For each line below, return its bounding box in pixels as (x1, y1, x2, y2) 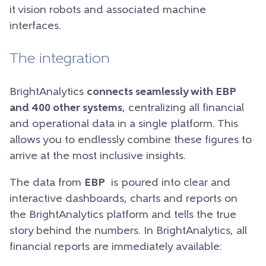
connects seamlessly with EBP (87, 86, 236, 98)
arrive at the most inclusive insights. (9, 150, 186, 162)
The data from (9, 177, 84, 189)
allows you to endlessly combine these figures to (9, 134, 252, 146)
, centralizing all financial (122, 102, 244, 114)
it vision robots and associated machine (9, 4, 206, 16)
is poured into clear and (105, 177, 230, 189)
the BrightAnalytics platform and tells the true (9, 209, 236, 221)
